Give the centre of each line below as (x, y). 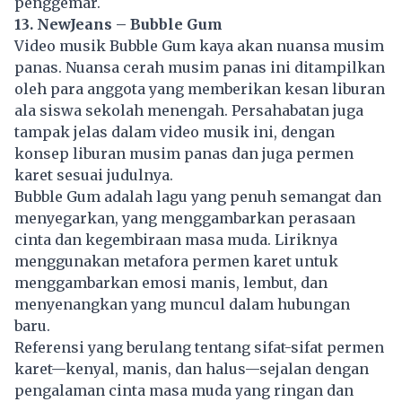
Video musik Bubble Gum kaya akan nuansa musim (199, 46)
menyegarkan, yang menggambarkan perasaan (185, 218)
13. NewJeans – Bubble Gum (118, 25)
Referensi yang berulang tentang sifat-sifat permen (199, 348)
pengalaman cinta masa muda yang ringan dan (184, 391)
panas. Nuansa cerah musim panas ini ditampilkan (200, 68)
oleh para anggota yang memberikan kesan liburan (200, 89)
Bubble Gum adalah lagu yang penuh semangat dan (198, 197)
